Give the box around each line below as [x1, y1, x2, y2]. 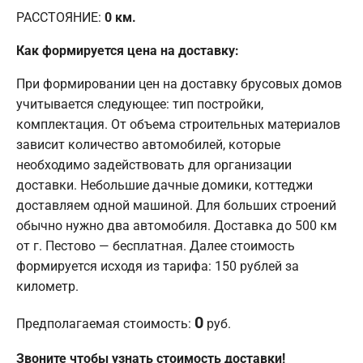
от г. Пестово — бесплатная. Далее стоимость [16, 237, 295, 254]
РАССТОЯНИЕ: [16, 9, 105, 25]
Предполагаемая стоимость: [16, 315, 194, 331]
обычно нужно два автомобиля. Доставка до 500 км [16, 217, 337, 233]
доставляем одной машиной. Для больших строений [16, 197, 336, 213]
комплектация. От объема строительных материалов [16, 116, 340, 132]
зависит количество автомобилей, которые [16, 136, 280, 152]
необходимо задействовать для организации [16, 156, 292, 173]
